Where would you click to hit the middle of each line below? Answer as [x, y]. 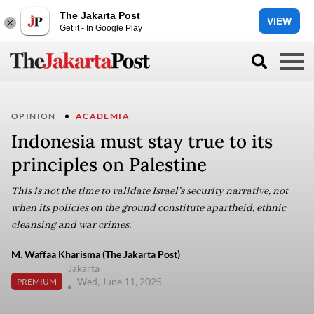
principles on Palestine [109, 164]
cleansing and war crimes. [71, 225]
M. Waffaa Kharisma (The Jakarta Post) [96, 254]
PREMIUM [37, 281]
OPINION [34, 116]
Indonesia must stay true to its [142, 141]
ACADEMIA [103, 116]
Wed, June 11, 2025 [121, 281]
